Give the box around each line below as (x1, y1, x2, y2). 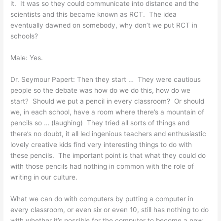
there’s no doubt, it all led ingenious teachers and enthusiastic (10, 130, 207, 138)
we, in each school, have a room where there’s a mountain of (10, 108, 205, 116)
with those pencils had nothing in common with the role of (10, 162, 194, 171)
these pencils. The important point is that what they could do (10, 151, 206, 160)
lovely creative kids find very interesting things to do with (10, 141, 192, 149)
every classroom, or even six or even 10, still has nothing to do (10, 206, 209, 214)
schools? (10, 32, 38, 40)
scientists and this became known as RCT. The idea (10, 10, 177, 19)
